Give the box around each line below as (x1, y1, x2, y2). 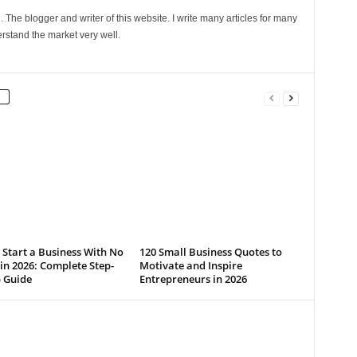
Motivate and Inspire (139, 258, 242, 273)
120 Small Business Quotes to (139, 245, 282, 259)
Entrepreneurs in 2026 (139, 272, 247, 286)
